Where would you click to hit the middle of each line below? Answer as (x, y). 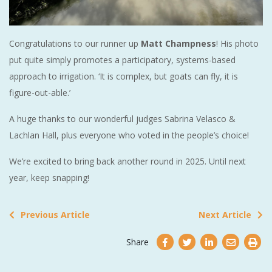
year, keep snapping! (49, 178)
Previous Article (55, 215)
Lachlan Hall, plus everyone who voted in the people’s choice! (129, 135)
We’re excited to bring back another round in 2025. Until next (127, 161)
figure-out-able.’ (40, 93)
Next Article (225, 215)
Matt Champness (178, 44)
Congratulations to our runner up (75, 44)
